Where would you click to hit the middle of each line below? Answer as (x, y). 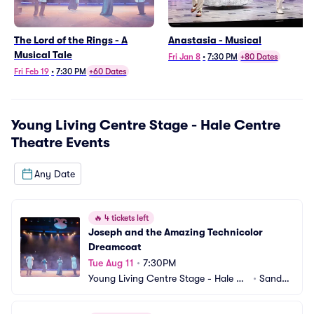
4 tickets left (125, 218)
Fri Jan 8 (184, 57)
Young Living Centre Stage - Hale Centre (146, 125)
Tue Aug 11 (111, 263)
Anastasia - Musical (215, 40)
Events (86, 143)
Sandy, (275, 278)
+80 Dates (259, 57)
